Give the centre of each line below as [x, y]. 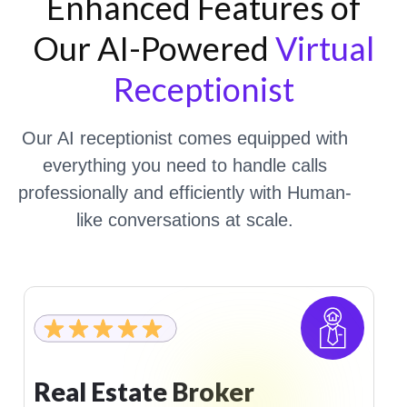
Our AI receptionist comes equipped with [184, 138]
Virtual [325, 48]
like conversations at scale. [184, 220]
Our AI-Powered [154, 48]
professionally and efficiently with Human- [184, 193]
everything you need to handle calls [184, 165]
